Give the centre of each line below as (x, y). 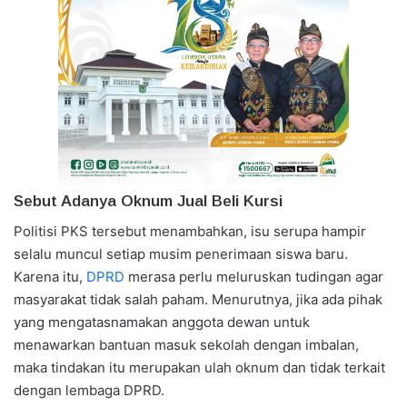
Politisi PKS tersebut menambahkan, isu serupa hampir (190, 231)
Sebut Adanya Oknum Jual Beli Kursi (148, 202)
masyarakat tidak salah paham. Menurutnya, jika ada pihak (198, 299)
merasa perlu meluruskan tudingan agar (254, 276)
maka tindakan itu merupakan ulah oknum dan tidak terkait (199, 367)
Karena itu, (50, 276)
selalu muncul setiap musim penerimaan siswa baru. (181, 253)
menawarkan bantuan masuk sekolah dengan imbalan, (186, 344)
